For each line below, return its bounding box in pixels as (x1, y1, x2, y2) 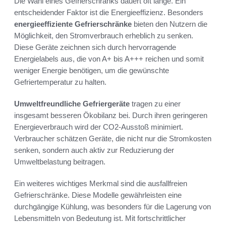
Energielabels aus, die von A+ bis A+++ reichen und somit (14, 54, 204, 63)
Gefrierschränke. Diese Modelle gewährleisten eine (14, 190, 182, 199)
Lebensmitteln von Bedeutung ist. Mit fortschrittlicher (14, 213, 186, 222)
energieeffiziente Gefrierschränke (14, 19, 132, 28)
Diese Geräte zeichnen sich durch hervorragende (14, 42, 176, 51)
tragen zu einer (130, 99, 181, 108)
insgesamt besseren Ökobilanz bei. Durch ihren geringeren (14, 110, 207, 120)
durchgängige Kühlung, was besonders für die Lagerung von (14, 202, 211, 211)
